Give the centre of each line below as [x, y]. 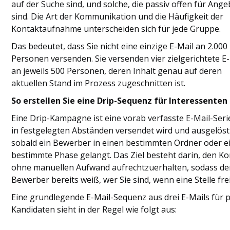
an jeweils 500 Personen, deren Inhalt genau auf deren [117, 71]
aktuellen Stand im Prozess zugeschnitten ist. [99, 83]
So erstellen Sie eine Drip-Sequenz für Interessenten [120, 100]
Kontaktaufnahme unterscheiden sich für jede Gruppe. [116, 28]
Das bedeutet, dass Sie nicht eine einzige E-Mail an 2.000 [120, 46]
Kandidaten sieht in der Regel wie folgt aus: [94, 209]
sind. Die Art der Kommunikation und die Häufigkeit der [118, 16]
